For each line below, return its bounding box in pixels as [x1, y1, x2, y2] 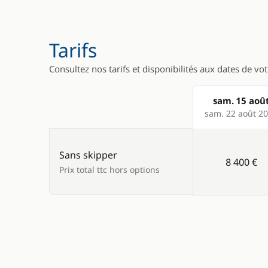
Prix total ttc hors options [59, 164, 160, 175]
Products [193, 107, 235, 120]
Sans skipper [59, 148, 117, 162]
